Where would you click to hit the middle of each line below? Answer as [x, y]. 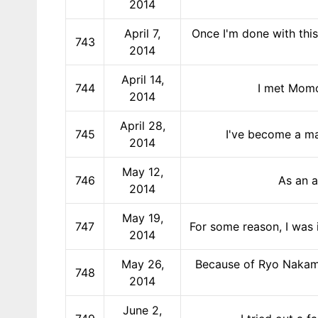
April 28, [142, 125]
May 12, [142, 171]
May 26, [142, 264]
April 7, [142, 33]
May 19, [142, 218]
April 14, [142, 79]
